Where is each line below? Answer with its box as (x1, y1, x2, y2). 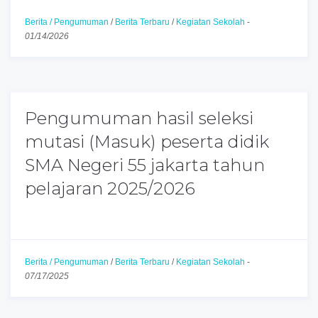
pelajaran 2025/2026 (25, 178, 195, 199)
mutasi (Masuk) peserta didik (25, 131, 269, 152)
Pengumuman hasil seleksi (25, 108, 253, 128)
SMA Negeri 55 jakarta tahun (25, 155, 265, 175)
